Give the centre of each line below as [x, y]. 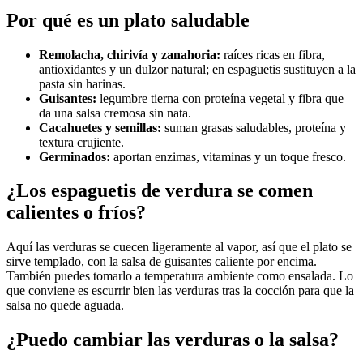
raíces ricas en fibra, [273, 54]
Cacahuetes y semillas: [100, 127]
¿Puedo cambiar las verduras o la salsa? [173, 340]
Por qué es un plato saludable [128, 20]
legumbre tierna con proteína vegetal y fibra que [220, 98]
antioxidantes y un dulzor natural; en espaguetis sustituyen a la [197, 69]
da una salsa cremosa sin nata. [115, 113]
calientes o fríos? [76, 213]
